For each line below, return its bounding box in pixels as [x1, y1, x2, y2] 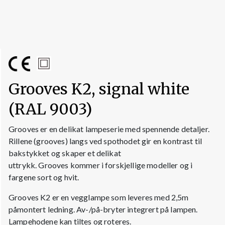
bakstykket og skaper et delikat [9, 148, 121, 158]
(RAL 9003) [9, 99, 92, 119]
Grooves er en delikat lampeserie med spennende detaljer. [9, 124, 209, 134]
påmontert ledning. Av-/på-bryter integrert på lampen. [9, 204, 198, 214]
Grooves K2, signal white [9, 79, 189, 99]
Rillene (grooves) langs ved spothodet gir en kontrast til [9, 136, 202, 146]
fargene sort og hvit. [9, 172, 79, 182]
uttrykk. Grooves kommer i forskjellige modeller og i [9, 160, 193, 170]
